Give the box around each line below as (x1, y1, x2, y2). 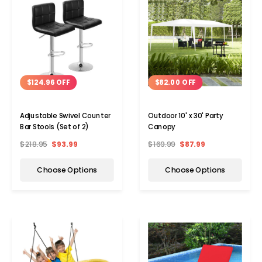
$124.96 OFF (26, 78, 70, 88)
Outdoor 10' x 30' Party (148, 111, 223, 121)
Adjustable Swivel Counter (20, 111, 111, 121)
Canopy (148, 122, 175, 132)
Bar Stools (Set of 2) (20, 122, 89, 132)
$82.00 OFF (154, 78, 196, 88)
